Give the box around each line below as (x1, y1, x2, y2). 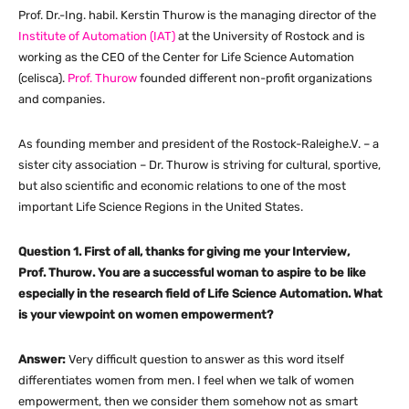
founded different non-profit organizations (137, 71, 372, 86)
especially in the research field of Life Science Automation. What (18, 287, 383, 301)
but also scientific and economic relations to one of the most (18, 179, 346, 194)
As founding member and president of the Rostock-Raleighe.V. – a (18, 137, 379, 152)
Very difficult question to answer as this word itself (68, 352, 344, 367)
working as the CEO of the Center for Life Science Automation (18, 50, 354, 65)
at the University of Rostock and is (175, 29, 365, 44)
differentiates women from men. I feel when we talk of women (18, 373, 354, 388)
